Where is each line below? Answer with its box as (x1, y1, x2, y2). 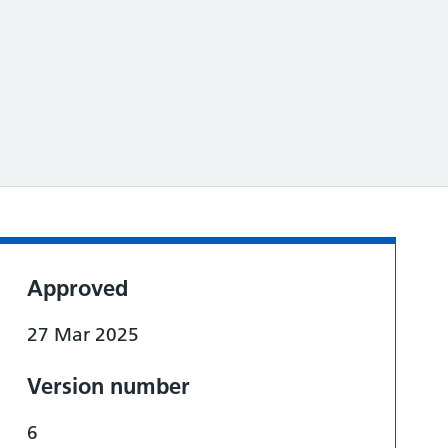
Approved (27, 274, 128, 302)
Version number (27, 372, 190, 400)
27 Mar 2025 (27, 323, 139, 346)
